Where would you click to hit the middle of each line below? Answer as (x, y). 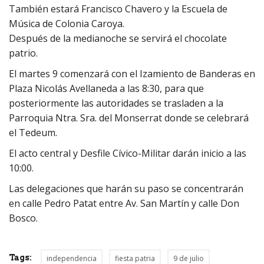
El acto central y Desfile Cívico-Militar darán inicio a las (128, 153)
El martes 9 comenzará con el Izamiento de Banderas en (132, 73)
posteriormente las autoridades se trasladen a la (116, 103)
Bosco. (23, 218)
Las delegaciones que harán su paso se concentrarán (126, 188)
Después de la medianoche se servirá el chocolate (118, 38)
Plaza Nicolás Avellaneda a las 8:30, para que (106, 88)
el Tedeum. (33, 132)
